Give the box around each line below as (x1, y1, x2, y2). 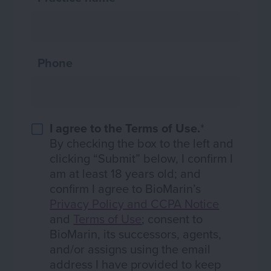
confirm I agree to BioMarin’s (50, 179, 201, 197)
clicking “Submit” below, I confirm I (50, 149, 233, 167)
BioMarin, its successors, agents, (50, 224, 222, 243)
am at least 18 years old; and (50, 164, 201, 182)
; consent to (142, 209, 203, 227)
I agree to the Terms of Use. (50, 119, 201, 137)
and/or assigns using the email (50, 240, 211, 258)
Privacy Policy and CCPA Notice (50, 194, 220, 212)
